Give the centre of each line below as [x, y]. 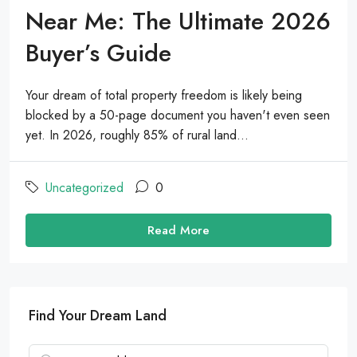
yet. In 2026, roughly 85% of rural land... [137, 135]
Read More [178, 231]
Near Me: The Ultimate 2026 [178, 22]
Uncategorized [84, 188]
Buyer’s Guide [98, 53]
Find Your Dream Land [98, 316]
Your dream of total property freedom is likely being [164, 96]
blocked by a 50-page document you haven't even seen [178, 116]
